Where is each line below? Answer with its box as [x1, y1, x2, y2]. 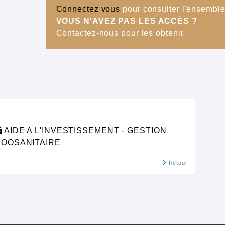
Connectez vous [56, 5, 121, 13]
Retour [166, 160, 188, 166]
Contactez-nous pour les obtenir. [56, 29, 186, 37]
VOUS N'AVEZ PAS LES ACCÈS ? [56, 17, 197, 25]
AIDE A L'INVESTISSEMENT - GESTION [4, 126, 167, 135]
